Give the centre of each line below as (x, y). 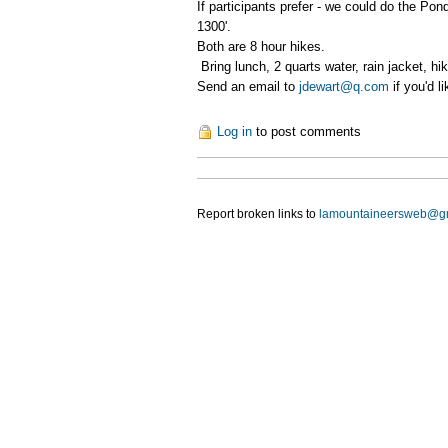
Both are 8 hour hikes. (261, 46)
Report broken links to (258, 213)
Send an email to (248, 86)
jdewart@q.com (344, 86)
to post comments (306, 131)
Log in (234, 131)
